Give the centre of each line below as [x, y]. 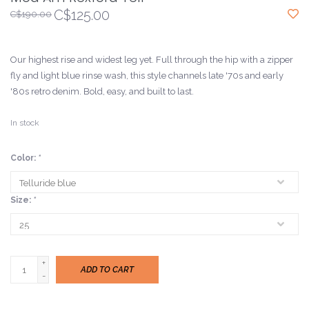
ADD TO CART [107, 270]
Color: [24, 158]
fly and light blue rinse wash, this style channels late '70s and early [147, 76]
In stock [25, 123]
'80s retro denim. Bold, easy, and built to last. [102, 92]
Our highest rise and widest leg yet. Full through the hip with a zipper [152, 60]
